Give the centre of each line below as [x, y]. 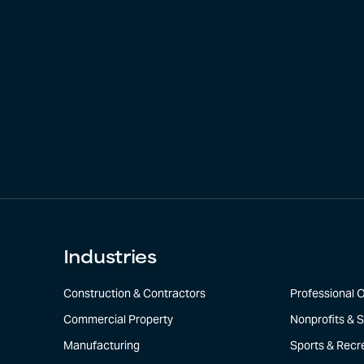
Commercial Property [118, 320]
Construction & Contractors [134, 294]
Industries [110, 259]
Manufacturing [101, 346]
